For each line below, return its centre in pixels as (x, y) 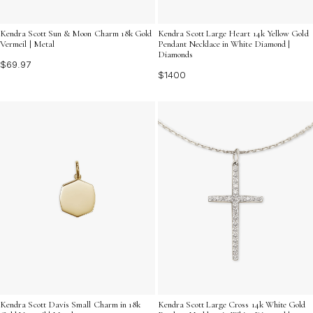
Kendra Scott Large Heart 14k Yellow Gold (233, 33)
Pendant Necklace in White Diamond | (224, 44)
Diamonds (176, 54)
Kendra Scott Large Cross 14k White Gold (232, 305)
